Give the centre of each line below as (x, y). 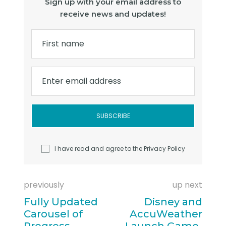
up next (187, 185)
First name (63, 44)
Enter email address (82, 81)
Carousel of (53, 214)
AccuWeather (166, 214)
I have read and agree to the (99, 149)
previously (44, 185)
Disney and (173, 202)
